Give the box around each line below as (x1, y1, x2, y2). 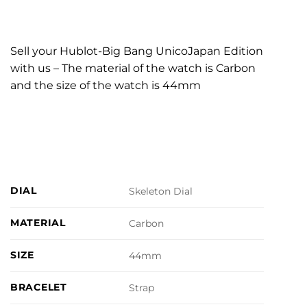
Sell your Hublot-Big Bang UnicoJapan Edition (10, 45, 263, 58)
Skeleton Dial (129, 185, 193, 198)
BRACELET (10, 281, 67, 293)
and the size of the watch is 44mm (10, 79, 201, 92)
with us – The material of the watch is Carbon (10, 62, 256, 75)
